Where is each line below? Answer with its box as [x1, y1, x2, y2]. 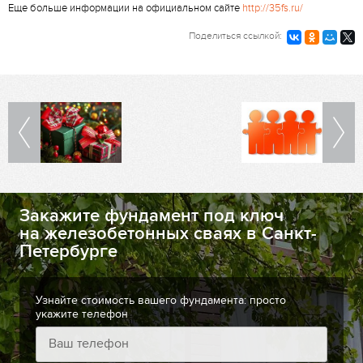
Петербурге [19, 241, 117, 263]
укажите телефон [36, 306, 128, 321]
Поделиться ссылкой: [189, 30, 282, 42]
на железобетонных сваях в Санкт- [19, 223, 317, 246]
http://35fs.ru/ [242, 2, 303, 15]
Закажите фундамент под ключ [19, 205, 284, 228]
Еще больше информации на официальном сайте [8, 2, 242, 15]
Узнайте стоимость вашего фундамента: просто [36, 293, 286, 307]
